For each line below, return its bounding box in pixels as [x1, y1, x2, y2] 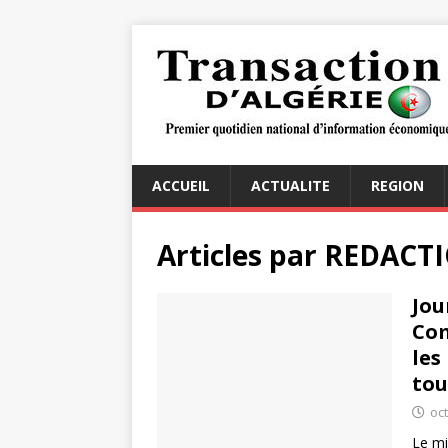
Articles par [157, 236, 324, 274]
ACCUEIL [152, 176, 210, 195]
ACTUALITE [251, 176, 330, 195]
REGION [371, 176, 424, 195]
